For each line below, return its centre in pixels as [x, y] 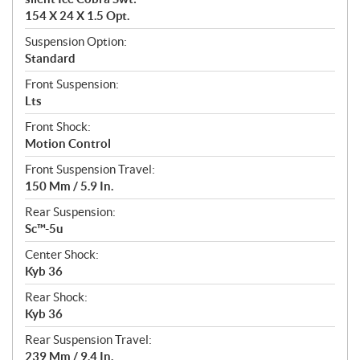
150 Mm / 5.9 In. [69, 186]
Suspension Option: [76, 42]
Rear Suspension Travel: [88, 340]
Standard [50, 59]
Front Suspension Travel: [90, 170]
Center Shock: [62, 255]
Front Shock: [58, 127]
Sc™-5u [44, 229]
